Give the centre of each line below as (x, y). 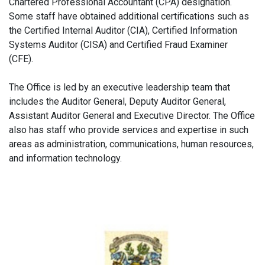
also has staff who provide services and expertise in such (129, 130)
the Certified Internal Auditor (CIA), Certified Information (123, 30)
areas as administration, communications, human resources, (131, 144)
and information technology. (67, 158)
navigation (37, 210)
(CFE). (22, 59)
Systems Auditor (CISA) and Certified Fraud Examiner (118, 44)
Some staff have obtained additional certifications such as (129, 16)
